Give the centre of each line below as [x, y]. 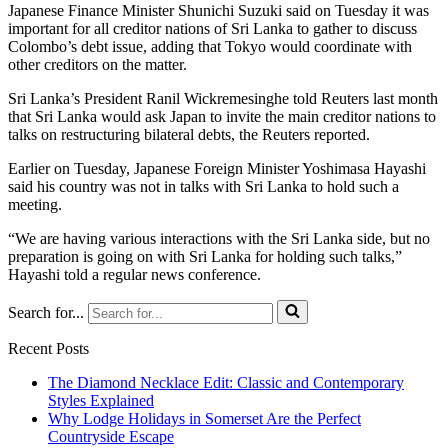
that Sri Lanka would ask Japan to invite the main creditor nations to [222, 116]
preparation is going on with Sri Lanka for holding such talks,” [205, 256]
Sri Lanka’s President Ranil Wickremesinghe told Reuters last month [223, 98]
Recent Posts [48, 348]
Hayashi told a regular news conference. [134, 274]
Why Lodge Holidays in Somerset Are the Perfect [204, 418]
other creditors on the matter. [97, 64]
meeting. [35, 204]
